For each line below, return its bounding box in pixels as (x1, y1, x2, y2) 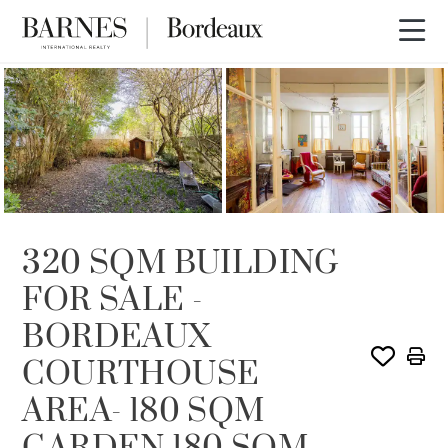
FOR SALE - (22, 280, 203, 322)
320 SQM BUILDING (22, 243, 339, 285)
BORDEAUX (22, 317, 212, 359)
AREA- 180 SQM (22, 391, 265, 433)
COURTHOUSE (22, 354, 260, 396)
